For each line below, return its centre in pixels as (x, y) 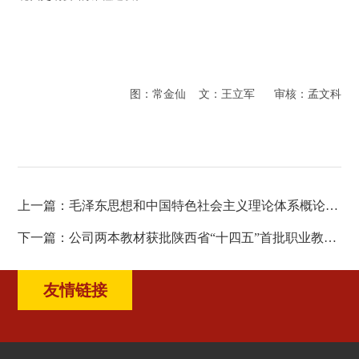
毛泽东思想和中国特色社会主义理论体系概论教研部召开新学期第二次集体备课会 (198, 206)
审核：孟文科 (307, 95)
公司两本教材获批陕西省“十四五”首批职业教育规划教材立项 (197, 238)
